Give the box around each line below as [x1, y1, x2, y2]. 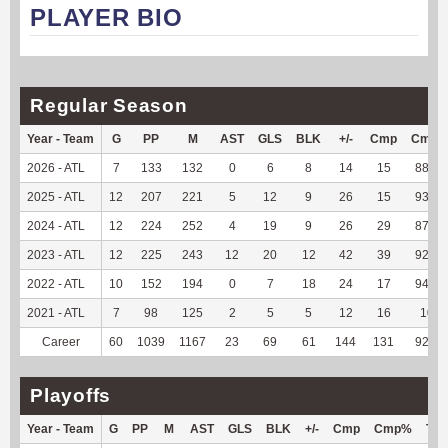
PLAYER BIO [30, 3, 183, 31]
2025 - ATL [27, 189, 85, 204]
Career [41, 334, 80, 349]
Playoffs [30, 384, 111, 406]
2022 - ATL [27, 276, 85, 291]
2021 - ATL [27, 305, 85, 320]
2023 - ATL [27, 247, 85, 262]
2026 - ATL [27, 160, 85, 175]
